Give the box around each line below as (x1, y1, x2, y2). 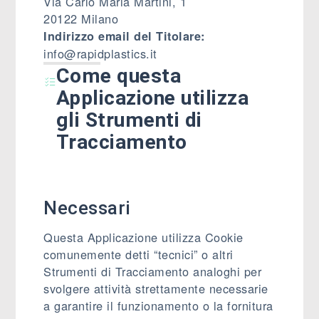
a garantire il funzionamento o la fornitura (43, 297, 273, 314)
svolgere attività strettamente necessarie (43, 280, 268, 297)
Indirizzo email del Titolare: (43, 28, 205, 44)
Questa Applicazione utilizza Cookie (43, 229, 244, 246)
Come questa (56, 64, 182, 88)
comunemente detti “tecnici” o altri (43, 246, 234, 263)
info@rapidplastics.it (43, 45, 157, 62)
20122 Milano (43, 10, 119, 27)
